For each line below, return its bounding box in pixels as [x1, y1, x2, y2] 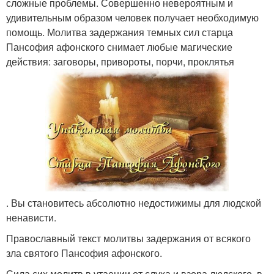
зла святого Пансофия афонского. [6, 245, 162, 260]
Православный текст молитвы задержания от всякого [6, 231, 251, 245]
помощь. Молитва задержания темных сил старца [6, 25, 233, 39]
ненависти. [6, 210, 56, 224]
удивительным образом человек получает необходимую [6, 10, 259, 24]
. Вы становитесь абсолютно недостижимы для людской [6, 195, 261, 210]
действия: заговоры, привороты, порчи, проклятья [6, 54, 234, 68]
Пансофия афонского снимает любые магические [6, 40, 232, 54]
